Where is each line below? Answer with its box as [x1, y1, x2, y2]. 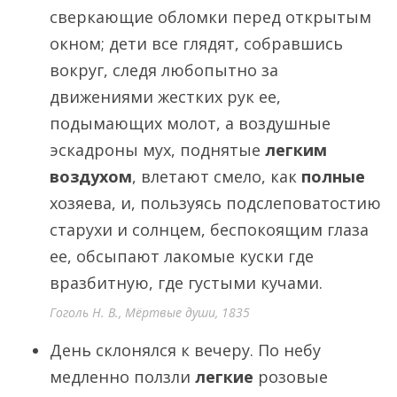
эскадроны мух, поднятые [50, 139, 265, 160]
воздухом [50, 166, 132, 187]
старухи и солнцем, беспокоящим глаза [50, 219, 369, 240]
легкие [195, 366, 253, 387]
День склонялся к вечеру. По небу [50, 339, 321, 361]
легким [265, 139, 327, 160]
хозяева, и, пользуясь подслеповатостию [50, 192, 381, 214]
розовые [253, 366, 328, 387]
